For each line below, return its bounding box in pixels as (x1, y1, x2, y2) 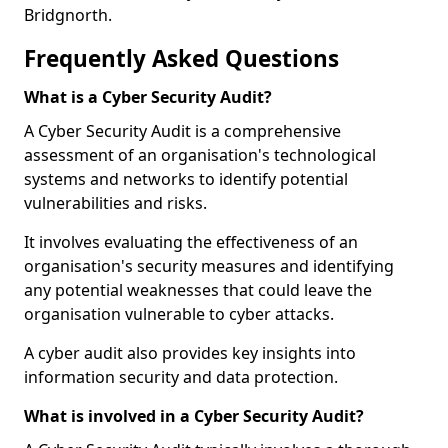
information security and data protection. (24, 366, 338, 388)
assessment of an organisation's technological (24, 144, 376, 166)
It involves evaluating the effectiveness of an (24, 231, 358, 253)
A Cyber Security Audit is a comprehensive (24, 120, 341, 142)
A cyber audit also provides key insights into (24, 342, 356, 364)
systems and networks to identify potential (24, 168, 348, 190)
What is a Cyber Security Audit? (24, 86, 272, 108)
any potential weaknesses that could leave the (24, 279, 372, 301)
